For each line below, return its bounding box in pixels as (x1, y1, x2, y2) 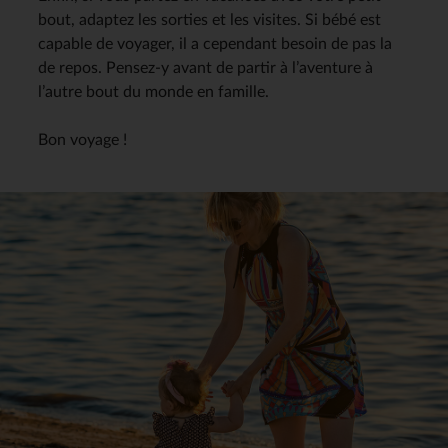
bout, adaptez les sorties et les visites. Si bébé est (38, 11, 381, 28)
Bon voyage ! (38, 131, 127, 148)
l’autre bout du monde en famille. (38, 83, 269, 100)
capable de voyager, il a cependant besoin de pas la (38, 35, 392, 52)
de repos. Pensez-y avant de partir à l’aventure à (38, 59, 373, 76)
